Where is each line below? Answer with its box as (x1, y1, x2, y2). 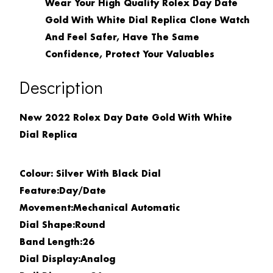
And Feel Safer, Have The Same (45, 32, 199, 43)
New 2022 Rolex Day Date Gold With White (19, 113, 232, 124)
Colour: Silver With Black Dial (19, 169, 161, 180)
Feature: (19, 186, 59, 197)
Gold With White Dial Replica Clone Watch (45, 15, 250, 26)
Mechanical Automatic (73, 204, 180, 214)
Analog (80, 255, 121, 265)
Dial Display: (19, 255, 80, 265)
